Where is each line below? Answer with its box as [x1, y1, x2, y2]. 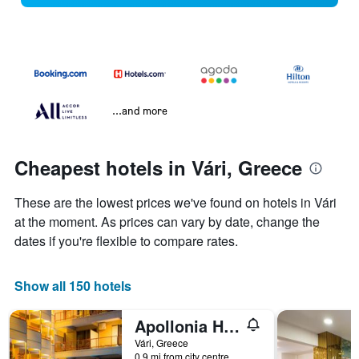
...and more [112, 103, 167, 118]
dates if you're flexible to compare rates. [14, 232, 238, 251]
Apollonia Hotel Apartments [224, 314, 240, 338]
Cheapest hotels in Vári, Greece [14, 154, 302, 182]
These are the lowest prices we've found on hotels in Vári [14, 193, 337, 212]
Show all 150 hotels [14, 276, 131, 296]
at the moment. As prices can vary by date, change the [14, 212, 320, 232]
